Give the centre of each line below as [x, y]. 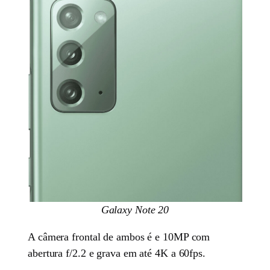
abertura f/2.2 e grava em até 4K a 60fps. [117, 253]
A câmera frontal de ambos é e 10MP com [119, 237]
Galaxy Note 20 [135, 210]
